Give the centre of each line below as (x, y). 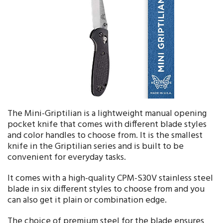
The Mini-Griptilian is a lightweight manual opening (107, 114)
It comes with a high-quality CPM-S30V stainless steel (110, 178)
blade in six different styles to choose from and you (106, 189)
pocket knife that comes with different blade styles (107, 125)
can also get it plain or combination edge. (87, 200)
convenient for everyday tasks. (67, 158)
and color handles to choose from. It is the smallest (105, 136)
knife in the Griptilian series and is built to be (96, 147)
